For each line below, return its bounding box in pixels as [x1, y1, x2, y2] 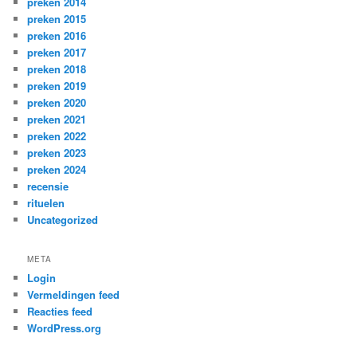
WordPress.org [27, 320, 102, 336]
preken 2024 [27, 161, 87, 177]
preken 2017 [27, 44, 87, 60]
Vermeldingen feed [27, 287, 120, 303]
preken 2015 [27, 10, 87, 26]
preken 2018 [27, 61, 87, 76]
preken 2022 [27, 127, 87, 143]
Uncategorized [27, 211, 99, 227]
